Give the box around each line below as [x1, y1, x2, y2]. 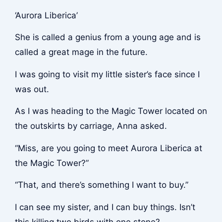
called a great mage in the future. [14, 47, 148, 57]
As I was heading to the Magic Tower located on [14, 106, 207, 116]
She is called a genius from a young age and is [14, 32, 201, 43]
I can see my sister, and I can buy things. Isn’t [14, 202, 195, 212]
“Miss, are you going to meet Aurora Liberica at [14, 143, 202, 153]
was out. [14, 84, 49, 94]
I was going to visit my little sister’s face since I [14, 69, 200, 79]
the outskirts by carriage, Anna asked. [14, 121, 167, 131]
